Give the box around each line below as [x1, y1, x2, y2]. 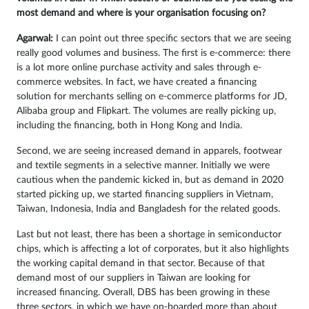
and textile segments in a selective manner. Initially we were [17, 161, 270, 171]
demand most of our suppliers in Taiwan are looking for [17, 273, 250, 283]
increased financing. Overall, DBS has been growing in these [17, 288, 270, 298]
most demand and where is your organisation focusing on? [17, 8, 266, 19]
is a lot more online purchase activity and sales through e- [17, 63, 261, 73]
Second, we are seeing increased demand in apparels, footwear [17, 146, 282, 157]
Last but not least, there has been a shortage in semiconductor [17, 230, 281, 240]
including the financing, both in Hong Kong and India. [17, 121, 242, 131]
